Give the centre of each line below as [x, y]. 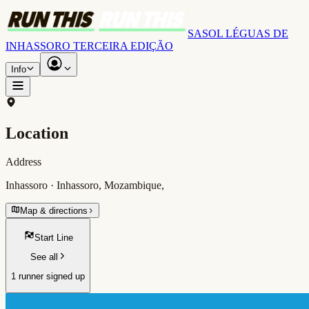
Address [23, 162]
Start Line [53, 237]
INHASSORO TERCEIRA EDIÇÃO [89, 46]
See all [44, 257]
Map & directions [54, 211]
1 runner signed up [48, 277]
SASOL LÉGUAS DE [238, 33]
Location [37, 133]
